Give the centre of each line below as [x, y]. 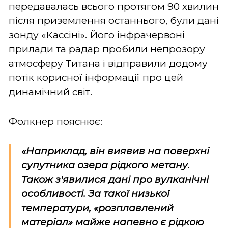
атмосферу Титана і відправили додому [108, 63]
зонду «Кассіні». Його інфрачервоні [97, 35]
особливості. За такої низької [95, 193]
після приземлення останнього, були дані [114, 20]
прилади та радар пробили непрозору [107, 49]
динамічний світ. [50, 92]
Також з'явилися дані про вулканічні [115, 179]
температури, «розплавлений [97, 208]
